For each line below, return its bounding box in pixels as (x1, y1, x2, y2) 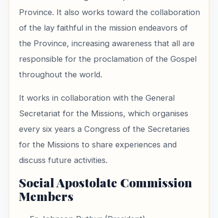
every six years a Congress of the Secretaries (18, 124, 190, 134)
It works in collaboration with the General (18, 92, 175, 103)
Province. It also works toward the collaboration (18, 7, 200, 17)
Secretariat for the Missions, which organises (18, 108, 188, 118)
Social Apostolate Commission (18, 174, 192, 190)
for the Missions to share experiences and (18, 139, 177, 149)
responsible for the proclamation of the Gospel (18, 54, 197, 64)
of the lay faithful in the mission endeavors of (18, 22, 188, 33)
